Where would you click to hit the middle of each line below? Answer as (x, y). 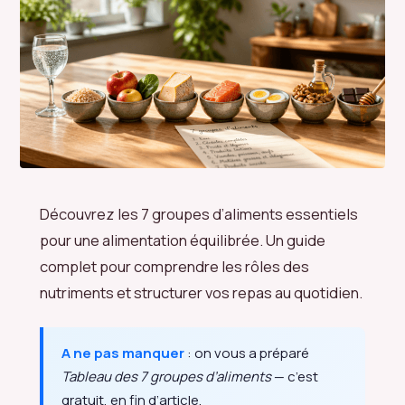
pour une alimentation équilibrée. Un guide (183, 240)
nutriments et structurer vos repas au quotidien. (201, 292)
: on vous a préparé (247, 353)
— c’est (295, 376)
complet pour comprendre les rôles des (174, 266)
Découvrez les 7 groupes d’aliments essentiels (199, 213)
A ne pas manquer (123, 353)
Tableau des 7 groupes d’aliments (166, 376)
